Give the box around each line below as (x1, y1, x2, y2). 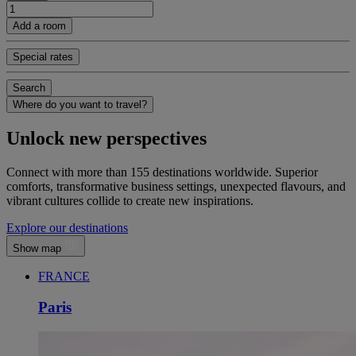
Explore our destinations (6, 221, 128, 235)
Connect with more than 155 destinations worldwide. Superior (6, 165, 318, 180)
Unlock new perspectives (6, 128, 207, 149)
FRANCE (38, 269, 90, 284)
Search (13, 81, 45, 94)
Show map (13, 242, 64, 255)
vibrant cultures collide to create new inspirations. (6, 194, 253, 208)
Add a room (13, 19, 66, 32)
